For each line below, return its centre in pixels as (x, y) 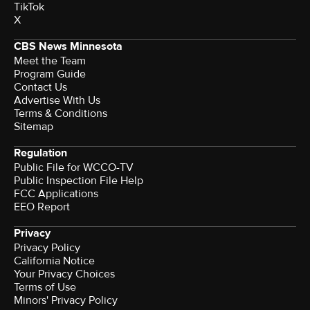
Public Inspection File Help (79, 180)
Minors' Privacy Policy (66, 300)
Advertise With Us (57, 100)
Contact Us (40, 87)
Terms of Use (45, 287)
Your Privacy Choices (64, 274)
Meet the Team (50, 61)
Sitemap (34, 126)
